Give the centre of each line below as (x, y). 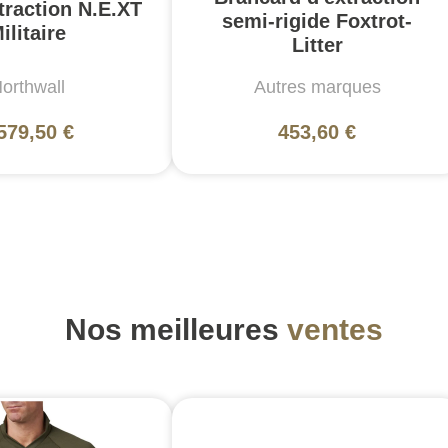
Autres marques (317, 86)
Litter (317, 44)
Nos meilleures (176, 330)
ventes (335, 330)
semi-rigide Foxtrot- (317, 20)
